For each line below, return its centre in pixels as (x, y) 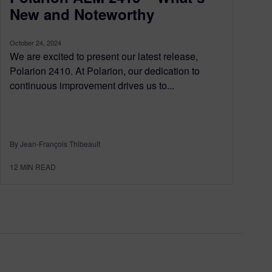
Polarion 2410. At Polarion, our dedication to (105, 70)
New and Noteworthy (82, 14)
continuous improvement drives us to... (92, 85)
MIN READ (38, 166)
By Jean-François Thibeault (55, 143)
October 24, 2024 (36, 42)
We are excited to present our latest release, (104, 56)
